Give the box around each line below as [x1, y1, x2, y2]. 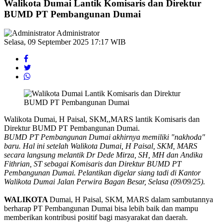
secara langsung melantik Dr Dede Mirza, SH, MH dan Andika [4, 151, 203, 160]
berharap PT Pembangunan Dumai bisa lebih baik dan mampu [4, 204, 198, 213]
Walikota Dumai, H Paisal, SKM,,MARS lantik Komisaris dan [4, 115, 200, 124]
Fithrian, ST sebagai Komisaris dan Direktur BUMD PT [4, 160, 181, 168]
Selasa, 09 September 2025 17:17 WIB [4, 38, 126, 47]
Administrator [56, 29, 100, 38]
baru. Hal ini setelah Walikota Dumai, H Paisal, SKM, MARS [4, 142, 197, 151]
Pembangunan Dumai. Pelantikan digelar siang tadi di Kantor [4, 168, 201, 177]
